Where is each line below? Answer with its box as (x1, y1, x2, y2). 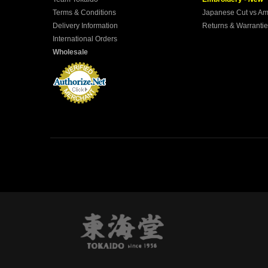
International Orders (53, 35, 117, 43)
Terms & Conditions (53, 8, 116, 17)
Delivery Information (53, 22, 118, 30)
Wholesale (53, 48, 88, 56)
